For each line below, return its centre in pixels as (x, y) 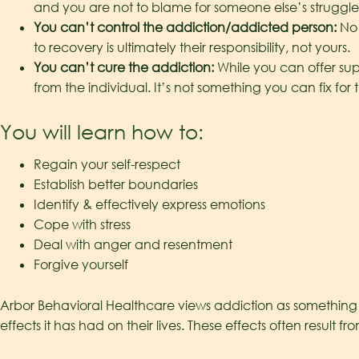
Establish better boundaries (115, 185)
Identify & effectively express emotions (149, 205)
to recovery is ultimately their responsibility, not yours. (192, 47)
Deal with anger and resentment (133, 245)
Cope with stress (82, 225)
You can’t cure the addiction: (123, 67)
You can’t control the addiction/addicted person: (185, 27)
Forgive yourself (81, 265)
